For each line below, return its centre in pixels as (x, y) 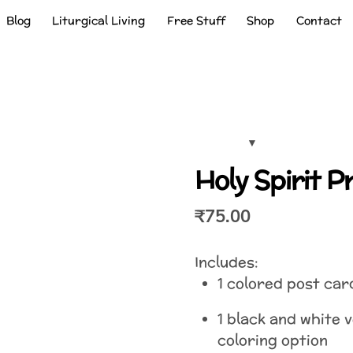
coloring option (273, 340)
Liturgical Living (99, 21)
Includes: (227, 262)
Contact (319, 21)
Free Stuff (196, 21)
